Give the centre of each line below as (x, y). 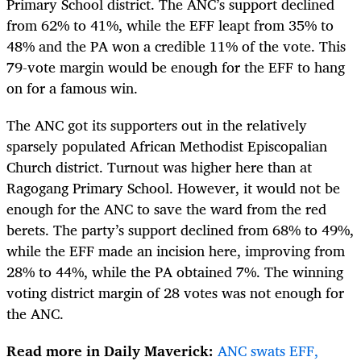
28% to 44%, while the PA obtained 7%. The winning (175, 271)
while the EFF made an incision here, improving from (176, 250)
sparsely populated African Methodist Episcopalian (167, 145)
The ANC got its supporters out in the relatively (157, 124)
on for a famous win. (72, 87)
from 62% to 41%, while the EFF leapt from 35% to (170, 25)
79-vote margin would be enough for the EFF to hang (176, 66)
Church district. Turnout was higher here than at (159, 166)
